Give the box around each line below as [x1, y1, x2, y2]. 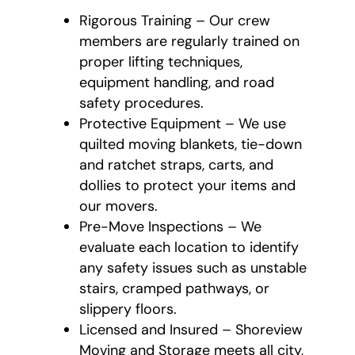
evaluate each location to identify [79, 237, 299, 257]
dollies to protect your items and [79, 175, 296, 195]
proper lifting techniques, [79, 52, 242, 71]
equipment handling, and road [79, 72, 274, 92]
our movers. [79, 196, 158, 216]
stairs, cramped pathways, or [79, 278, 269, 298]
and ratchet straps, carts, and [79, 155, 273, 174]
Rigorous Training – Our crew [79, 10, 270, 30]
